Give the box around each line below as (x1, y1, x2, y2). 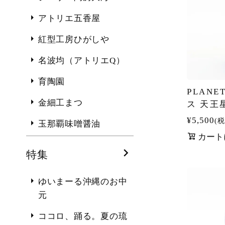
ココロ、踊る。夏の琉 (38, 211, 128, 221)
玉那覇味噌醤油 (38, 119, 101, 129)
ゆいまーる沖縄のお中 (38, 177, 128, 187)
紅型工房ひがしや (38, 35, 109, 45)
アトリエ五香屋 (38, 14, 101, 24)
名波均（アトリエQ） (38, 56, 125, 66)
